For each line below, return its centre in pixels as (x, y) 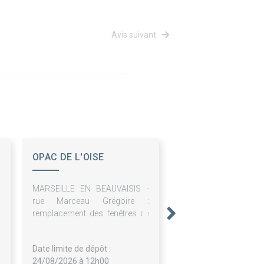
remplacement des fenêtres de (90, 214)
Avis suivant (135, 35)
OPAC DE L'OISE (68, 157)
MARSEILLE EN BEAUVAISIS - (90, 189)
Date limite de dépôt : (71, 249)
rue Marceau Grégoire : (90, 201)
